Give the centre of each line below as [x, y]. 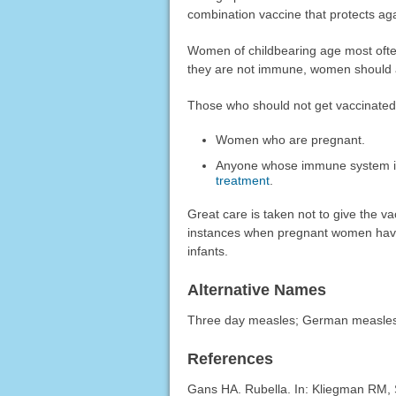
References [230, 359]
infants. [207, 251]
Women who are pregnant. [291, 139]
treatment [243, 180]
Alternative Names [256, 290]
